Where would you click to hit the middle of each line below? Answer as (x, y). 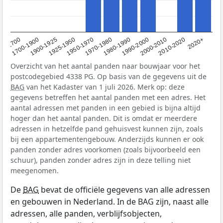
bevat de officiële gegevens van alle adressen (124, 189)
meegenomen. (35, 170)
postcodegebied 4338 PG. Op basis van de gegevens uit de (109, 76)
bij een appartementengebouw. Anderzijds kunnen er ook (107, 139)
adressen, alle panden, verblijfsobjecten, (86, 213)
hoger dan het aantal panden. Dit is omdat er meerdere (104, 118)
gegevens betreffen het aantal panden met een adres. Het (108, 97)
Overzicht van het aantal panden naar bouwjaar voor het (105, 66)
